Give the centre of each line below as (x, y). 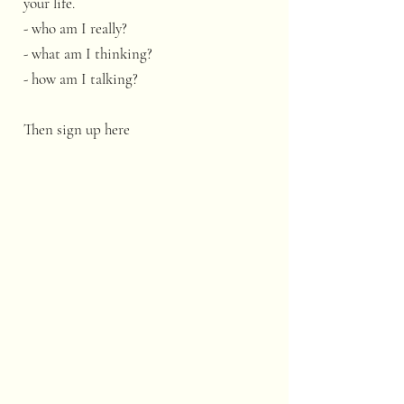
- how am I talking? (81, 79)
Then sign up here (77, 129)
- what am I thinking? (88, 54)
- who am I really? (75, 28)
